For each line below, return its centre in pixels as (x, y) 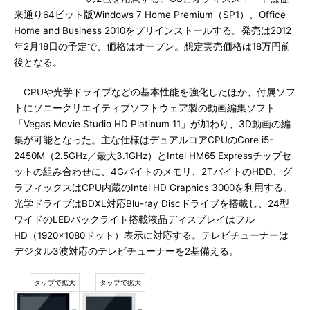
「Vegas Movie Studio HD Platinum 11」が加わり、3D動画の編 (152, 124)
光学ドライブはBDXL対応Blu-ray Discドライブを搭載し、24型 (152, 203)
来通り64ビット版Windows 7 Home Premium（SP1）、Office (150, 15)
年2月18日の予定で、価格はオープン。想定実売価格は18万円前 (152, 46)
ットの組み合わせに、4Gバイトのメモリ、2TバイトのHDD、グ (153, 172)
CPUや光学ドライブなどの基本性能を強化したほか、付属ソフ (155, 92)
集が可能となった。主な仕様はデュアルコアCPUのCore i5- (144, 140)
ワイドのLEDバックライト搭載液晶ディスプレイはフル (134, 219)
